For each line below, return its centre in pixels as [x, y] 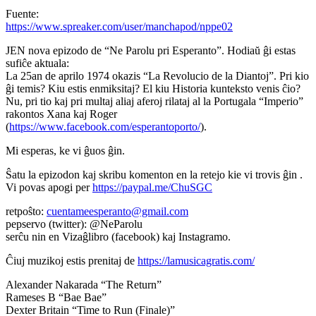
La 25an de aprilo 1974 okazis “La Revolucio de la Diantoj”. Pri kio [157, 75]
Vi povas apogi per [49, 187]
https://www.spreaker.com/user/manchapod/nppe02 [119, 26]
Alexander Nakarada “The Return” [84, 284]
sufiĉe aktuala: [37, 63]
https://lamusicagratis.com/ [196, 260]
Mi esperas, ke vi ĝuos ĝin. [65, 150]
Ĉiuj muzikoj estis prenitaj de [72, 260]
